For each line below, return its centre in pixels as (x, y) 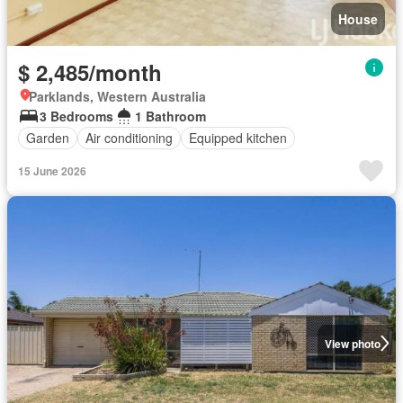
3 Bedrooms (76, 116)
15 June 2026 (52, 170)
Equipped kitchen (238, 138)
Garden (48, 138)
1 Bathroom (170, 116)
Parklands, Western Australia (117, 96)
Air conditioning (129, 138)
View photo (352, 343)
